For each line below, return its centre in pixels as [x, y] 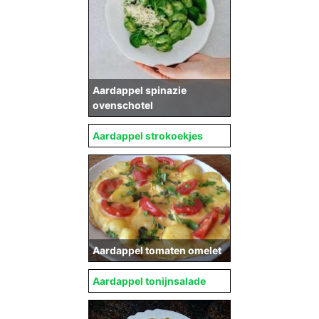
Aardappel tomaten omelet [157, 250]
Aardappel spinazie [140, 90]
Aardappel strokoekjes [148, 136]
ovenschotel [123, 105]
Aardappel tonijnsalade [149, 281]
